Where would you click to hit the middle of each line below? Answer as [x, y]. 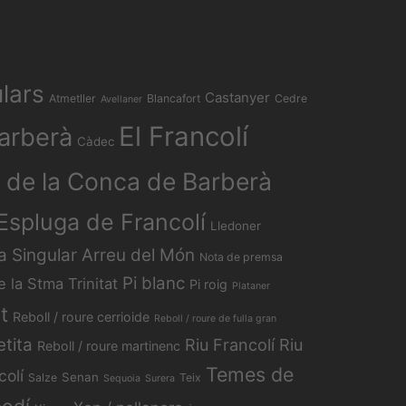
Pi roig [208, 284]
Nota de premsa [241, 256]
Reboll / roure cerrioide [81, 316]
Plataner [251, 285]
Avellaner [121, 99]
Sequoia [122, 378]
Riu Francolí [230, 344]
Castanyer [237, 97]
